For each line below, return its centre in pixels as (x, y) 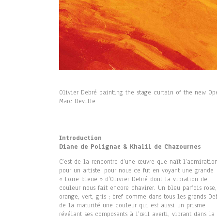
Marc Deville (77, 101)
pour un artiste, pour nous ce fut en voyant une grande (136, 171)
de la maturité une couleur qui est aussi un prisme (132, 206)
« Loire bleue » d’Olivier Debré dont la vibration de (133, 179)
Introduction (80, 138)
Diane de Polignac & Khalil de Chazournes (130, 147)
